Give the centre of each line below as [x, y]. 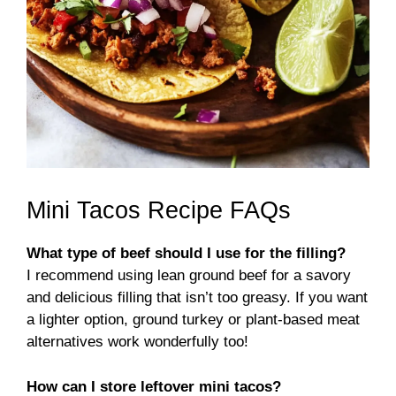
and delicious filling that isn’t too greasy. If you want [197, 298]
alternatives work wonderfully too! [137, 342]
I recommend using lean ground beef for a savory [189, 276]
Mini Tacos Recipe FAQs [159, 211]
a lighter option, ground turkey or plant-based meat [193, 320]
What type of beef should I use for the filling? [186, 254]
